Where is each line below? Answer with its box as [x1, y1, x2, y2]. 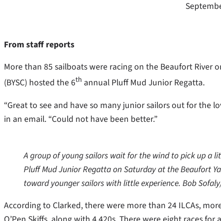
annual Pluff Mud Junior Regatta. [82, 76, 205, 89]
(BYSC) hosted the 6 [4, 76, 75, 89]
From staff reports [4, 38, 74, 51]
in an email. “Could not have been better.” [4, 112, 157, 125]
